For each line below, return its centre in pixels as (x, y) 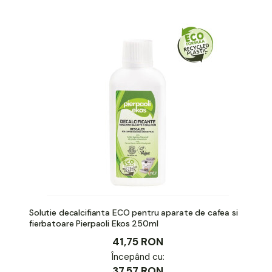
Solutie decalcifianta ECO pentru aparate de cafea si (134, 212)
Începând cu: (138, 257)
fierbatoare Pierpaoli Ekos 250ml (94, 223)
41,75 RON (138, 241)
